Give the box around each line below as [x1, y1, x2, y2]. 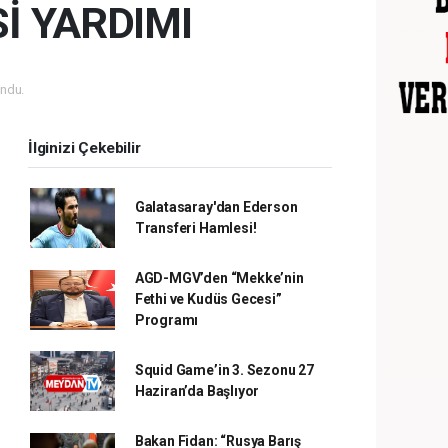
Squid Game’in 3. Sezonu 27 [134, 362, 314, 378]
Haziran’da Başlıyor [134, 383, 260, 399]
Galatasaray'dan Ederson [134, 199, 298, 215]
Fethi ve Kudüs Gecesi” [134, 291, 282, 307]
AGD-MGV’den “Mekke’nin [134, 270, 304, 286]
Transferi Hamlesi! [134, 220, 257, 236]
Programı [134, 312, 199, 328]
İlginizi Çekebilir [28, 139, 141, 157]
